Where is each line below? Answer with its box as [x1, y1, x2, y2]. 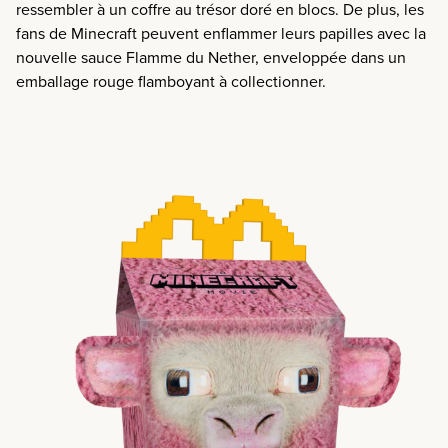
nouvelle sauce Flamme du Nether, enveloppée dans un [16, 46, 406, 69]
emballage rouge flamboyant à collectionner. [16, 70, 326, 93]
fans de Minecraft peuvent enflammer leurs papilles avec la [16, 22, 426, 45]
